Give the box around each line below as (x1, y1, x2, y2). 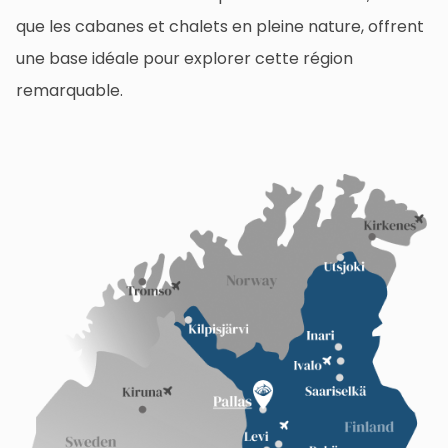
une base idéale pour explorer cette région (16, 46, 353, 70)
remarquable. (16, 78, 123, 102)
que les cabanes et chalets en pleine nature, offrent (16, 14, 424, 38)
